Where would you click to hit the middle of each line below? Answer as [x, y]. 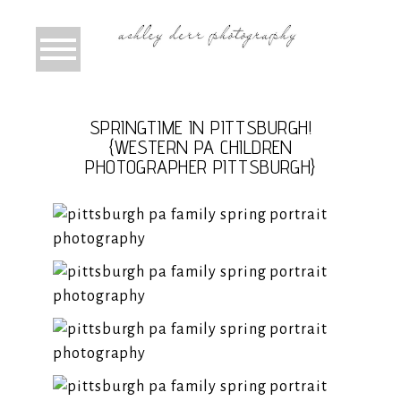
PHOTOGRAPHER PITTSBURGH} [200, 167]
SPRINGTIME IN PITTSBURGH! [200, 128]
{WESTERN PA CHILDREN [200, 147]
